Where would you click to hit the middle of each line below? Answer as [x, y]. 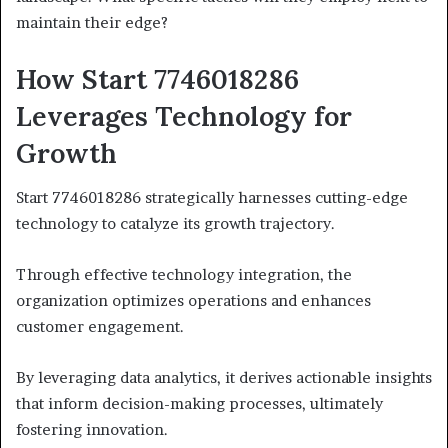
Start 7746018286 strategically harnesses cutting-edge [212, 198]
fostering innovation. [92, 430]
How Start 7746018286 [157, 78]
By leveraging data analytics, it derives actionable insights [224, 378]
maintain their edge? [92, 22]
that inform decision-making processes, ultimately [199, 404]
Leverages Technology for [184, 115]
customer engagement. [100, 327]
